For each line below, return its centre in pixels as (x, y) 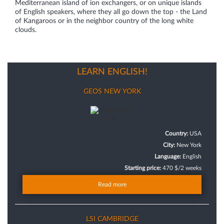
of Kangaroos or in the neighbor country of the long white (104, 21)
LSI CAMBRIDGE (112, 219)
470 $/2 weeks (182, 168)
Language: (168, 157)
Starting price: (143, 168)
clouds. (26, 30)
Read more (112, 185)
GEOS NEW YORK (112, 92)
